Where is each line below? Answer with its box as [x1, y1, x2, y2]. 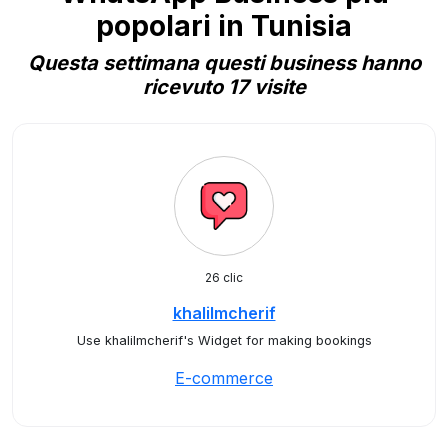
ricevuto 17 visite [142, 75, 306, 99]
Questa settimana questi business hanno [27, 51, 421, 75]
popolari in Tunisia [96, 9, 352, 43]
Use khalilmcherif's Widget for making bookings [76, 333, 372, 348]
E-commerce [175, 368, 273, 388]
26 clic [205, 270, 243, 285]
